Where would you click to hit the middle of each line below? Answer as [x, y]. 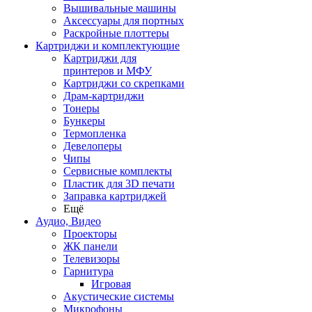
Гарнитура [88, 271]
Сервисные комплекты [118, 171]
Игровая [111, 284]
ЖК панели [91, 246]
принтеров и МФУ [108, 71]
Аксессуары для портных [124, 21]
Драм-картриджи [104, 96]
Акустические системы [119, 296]
